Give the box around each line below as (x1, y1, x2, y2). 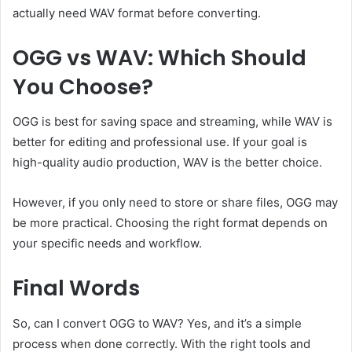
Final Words (13, 273, 140, 303)
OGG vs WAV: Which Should (13, 42, 306, 72)
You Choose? (13, 71, 153, 101)
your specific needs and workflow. (13, 236, 202, 251)
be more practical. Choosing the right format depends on (13, 215, 328, 231)
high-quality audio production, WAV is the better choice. (13, 155, 322, 170)
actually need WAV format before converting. (13, 5, 261, 20)
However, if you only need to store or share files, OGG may (13, 195, 338, 211)
